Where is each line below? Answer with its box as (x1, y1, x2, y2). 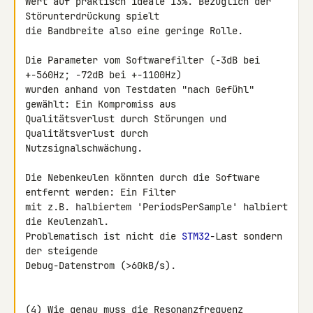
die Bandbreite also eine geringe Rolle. (25, 24, 243, 37)
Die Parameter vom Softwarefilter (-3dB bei (25, 54, 260, 66)
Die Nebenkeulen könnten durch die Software (25, 171, 260, 184)
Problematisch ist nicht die (25, 230, 182, 242)
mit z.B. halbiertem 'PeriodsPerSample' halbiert (25, 201, 288, 213)
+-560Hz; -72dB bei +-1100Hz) (25, 68, 187, 81)
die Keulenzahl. (25, 215, 115, 228)
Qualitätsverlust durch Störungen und (25, 112, 226, 125)
